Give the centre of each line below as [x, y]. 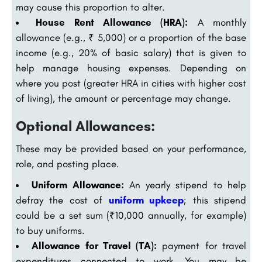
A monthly [217, 23]
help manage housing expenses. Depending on [131, 68]
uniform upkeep [146, 200]
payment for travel [202, 246]
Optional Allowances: [85, 126]
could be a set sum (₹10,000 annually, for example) [131, 216]
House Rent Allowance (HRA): [112, 23]
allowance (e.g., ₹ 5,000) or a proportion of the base [131, 38]
